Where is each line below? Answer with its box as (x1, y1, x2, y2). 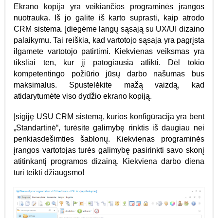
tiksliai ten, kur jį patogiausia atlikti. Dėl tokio (14, 58, 204, 67)
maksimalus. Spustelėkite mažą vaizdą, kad (14, 80, 204, 89)
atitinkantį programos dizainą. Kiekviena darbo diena (14, 157, 204, 165)
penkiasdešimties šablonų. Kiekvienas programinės (14, 134, 204, 143)
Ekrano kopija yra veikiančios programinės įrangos (14, 2, 204, 11)
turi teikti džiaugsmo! (14, 168, 85, 177)
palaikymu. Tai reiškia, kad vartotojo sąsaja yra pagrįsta (14, 36, 204, 44)
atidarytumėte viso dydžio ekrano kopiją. (14, 91, 152, 100)
